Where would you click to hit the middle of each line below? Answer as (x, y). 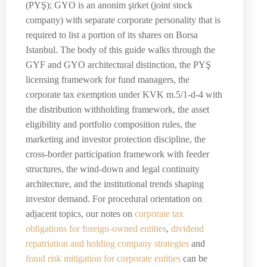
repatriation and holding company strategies (107, 244)
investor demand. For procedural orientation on (114, 199)
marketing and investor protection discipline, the (116, 139)
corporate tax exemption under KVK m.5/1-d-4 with (124, 95)
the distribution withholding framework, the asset (117, 110)
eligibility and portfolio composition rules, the (111, 125)
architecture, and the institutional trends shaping (115, 184)
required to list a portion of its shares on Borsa (112, 35)
